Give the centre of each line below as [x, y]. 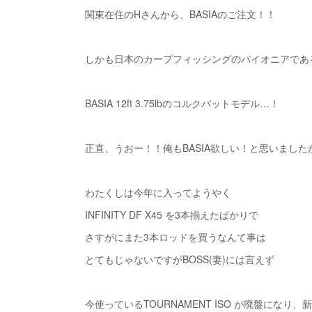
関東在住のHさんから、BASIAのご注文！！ [180, 14]
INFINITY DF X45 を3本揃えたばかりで [172, 214]
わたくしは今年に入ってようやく [159, 192]
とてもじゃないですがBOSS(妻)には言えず [180, 259]
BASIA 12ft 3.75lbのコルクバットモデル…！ [182, 103]
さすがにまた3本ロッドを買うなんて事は [175, 237]
